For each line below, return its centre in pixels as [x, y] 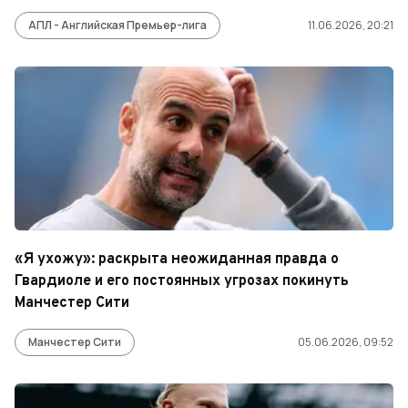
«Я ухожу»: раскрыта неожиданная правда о [177, 260]
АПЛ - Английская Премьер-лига [117, 25]
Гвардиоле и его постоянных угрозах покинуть [182, 281]
